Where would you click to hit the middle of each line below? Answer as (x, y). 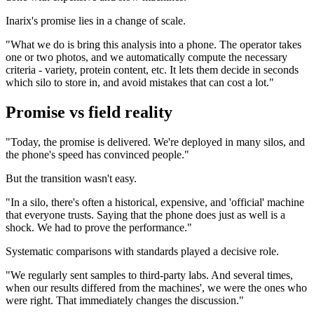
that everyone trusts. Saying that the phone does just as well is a (145, 215)
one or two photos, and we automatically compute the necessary (146, 57)
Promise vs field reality (89, 112)
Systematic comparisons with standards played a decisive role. (142, 252)
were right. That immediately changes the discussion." (125, 301)
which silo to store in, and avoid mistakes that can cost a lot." (140, 83)
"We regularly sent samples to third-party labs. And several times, (149, 275)
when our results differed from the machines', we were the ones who (156, 288)
